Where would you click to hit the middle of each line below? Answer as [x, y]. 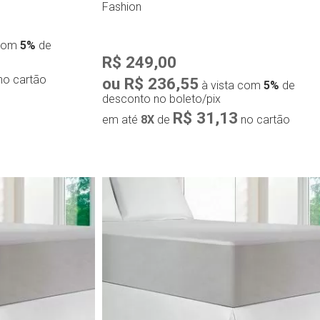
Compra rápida [224, 189]
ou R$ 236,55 [151, 84]
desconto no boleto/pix [162, 99]
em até [122, 120]
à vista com [231, 86]
